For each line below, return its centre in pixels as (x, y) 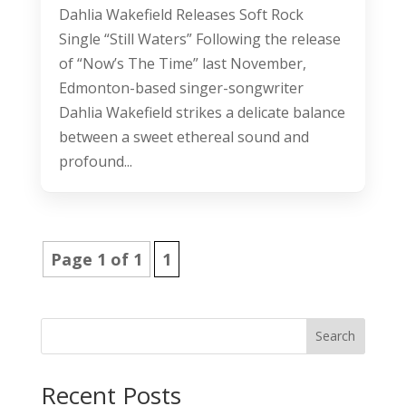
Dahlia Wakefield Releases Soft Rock (181, 14)
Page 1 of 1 (96, 259)
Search (336, 336)
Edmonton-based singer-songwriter (181, 87)
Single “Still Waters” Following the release (199, 39)
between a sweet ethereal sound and (184, 136)
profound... (95, 161)
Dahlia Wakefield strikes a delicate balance (202, 112)
